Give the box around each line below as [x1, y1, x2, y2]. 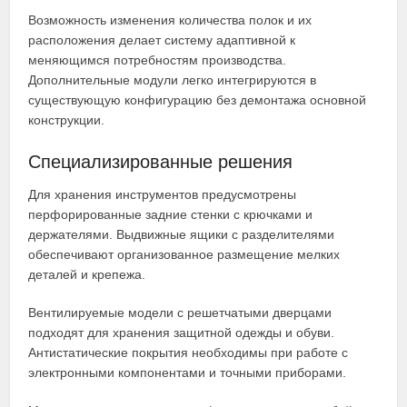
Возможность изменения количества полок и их [28, 13, 313, 28]
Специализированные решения [28, 152, 293, 173]
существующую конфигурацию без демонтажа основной [28, 93, 367, 108]
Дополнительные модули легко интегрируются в [28, 73, 317, 88]
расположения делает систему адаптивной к [28, 33, 296, 48]
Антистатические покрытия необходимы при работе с [28, 345, 349, 361]
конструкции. [28, 113, 105, 128]
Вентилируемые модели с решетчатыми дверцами [28, 305, 333, 321]
